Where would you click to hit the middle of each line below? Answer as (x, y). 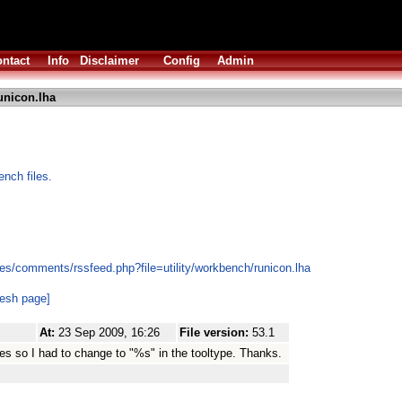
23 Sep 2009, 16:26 (109, 332)
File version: (216, 332)
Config (182, 61)
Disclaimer (109, 61)
